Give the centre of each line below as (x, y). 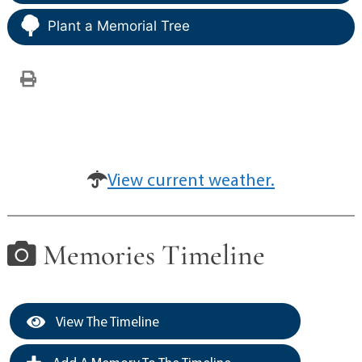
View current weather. (191, 179)
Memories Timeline (150, 255)
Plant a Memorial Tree (118, 25)
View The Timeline (106, 322)
